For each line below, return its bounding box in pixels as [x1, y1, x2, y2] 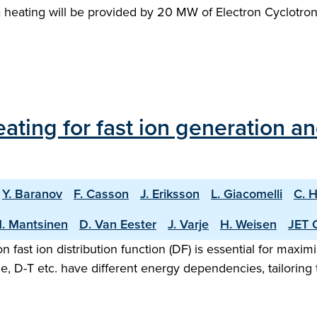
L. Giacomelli [211, 185, 282, 203]
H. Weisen [220, 215, 277, 234]
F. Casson [74, 185, 129, 203]
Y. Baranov [2, 185, 62, 203]
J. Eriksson [140, 185, 200, 203]
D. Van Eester [79, 215, 156, 234]
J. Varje [168, 215, 209, 234]
